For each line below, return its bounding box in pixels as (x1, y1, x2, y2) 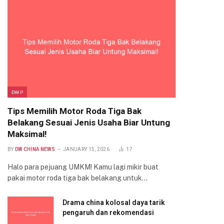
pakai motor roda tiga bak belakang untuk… (7, 174, 147, 182)
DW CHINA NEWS (14, 146, 55, 152)
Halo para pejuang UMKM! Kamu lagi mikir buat (7, 163, 158, 171)
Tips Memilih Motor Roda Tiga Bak (7, 106, 141, 116)
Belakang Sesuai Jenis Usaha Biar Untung (7, 117, 170, 127)
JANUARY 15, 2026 (63, 146, 109, 152)
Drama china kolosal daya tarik (62, 198, 165, 206)
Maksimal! (7, 129, 47, 139)
